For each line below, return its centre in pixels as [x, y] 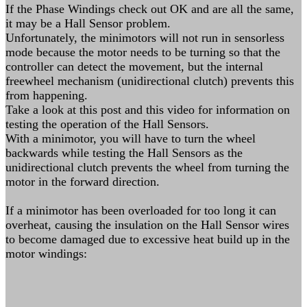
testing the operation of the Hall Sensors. [107, 124]
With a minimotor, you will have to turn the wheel [131, 138]
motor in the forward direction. [83, 182]
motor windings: [46, 254]
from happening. [47, 95]
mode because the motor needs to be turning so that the [143, 52]
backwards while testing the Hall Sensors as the [124, 153]
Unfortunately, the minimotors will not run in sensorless [145, 38]
